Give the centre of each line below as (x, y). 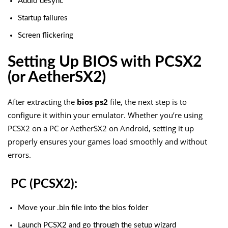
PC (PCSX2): (42, 184)
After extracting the (42, 102)
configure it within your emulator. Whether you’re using (105, 115)
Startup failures (43, 18)
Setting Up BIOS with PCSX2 (105, 62)
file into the (91, 208)
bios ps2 (92, 102)
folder (137, 208)
